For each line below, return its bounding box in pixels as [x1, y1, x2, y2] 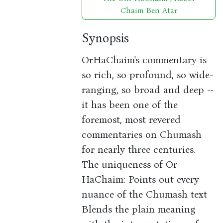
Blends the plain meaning [82, 203, 196, 216]
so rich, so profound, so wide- [82, 69, 213, 81]
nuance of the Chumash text [82, 188, 208, 201]
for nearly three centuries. [82, 143, 196, 156]
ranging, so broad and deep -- [82, 84, 214, 96]
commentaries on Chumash [82, 128, 202, 141]
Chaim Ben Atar [120, 5, 177, 15]
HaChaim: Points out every [82, 173, 200, 186]
